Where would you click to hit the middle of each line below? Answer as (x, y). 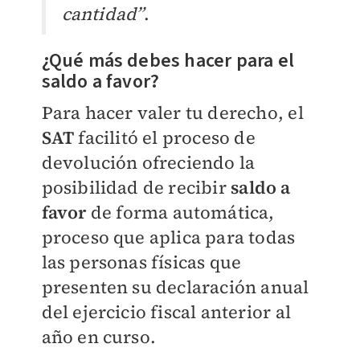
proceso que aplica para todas (168, 237)
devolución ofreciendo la (148, 163)
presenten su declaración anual (175, 287)
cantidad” (103, 14)
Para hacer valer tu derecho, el (172, 113)
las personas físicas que (141, 262)
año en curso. (99, 337)
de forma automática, (180, 213)
